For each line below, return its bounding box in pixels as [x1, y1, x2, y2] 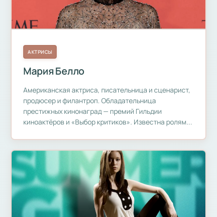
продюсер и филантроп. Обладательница [23, 96, 156, 106]
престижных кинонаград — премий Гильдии [23, 107, 162, 116]
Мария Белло [23, 64, 85, 78]
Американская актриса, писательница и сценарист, [23, 85, 191, 95]
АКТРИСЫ [28, 48, 52, 56]
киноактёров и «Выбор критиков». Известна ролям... [23, 117, 193, 127]
